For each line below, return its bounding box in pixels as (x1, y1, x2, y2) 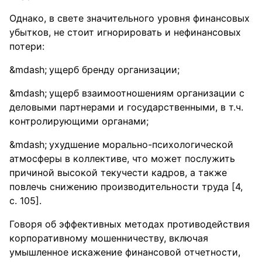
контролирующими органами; (9, 115, 149, 127)
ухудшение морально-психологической (49, 139, 233, 150)
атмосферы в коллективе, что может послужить (9, 153, 235, 164)
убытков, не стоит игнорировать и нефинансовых (9, 26, 241, 38)
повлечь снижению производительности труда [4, (9, 181, 243, 192)
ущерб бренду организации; (49, 64, 180, 75)
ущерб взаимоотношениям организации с (49, 87, 244, 99)
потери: (9, 40, 44, 52)
